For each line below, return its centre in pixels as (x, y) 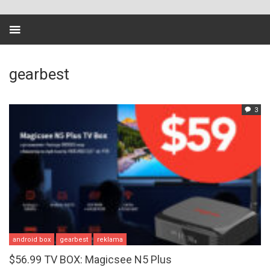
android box (32, 239)
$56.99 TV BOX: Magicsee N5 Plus (90, 259)
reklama (110, 239)
